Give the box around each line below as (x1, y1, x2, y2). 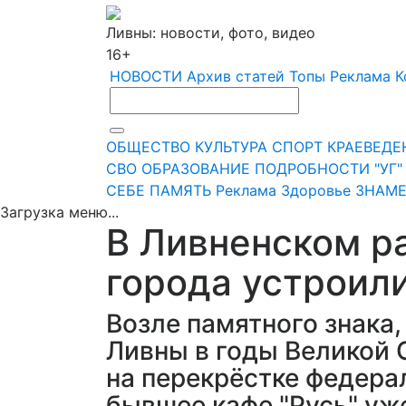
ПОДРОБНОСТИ (255, 159, 370, 178)
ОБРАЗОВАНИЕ (141, 159, 250, 178)
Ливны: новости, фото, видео (106, 24, 315, 42)
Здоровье (281, 181, 351, 199)
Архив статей (187, 67, 285, 85)
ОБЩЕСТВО (106, 138, 190, 156)
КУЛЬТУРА (195, 138, 267, 156)
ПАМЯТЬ (150, 181, 211, 199)
